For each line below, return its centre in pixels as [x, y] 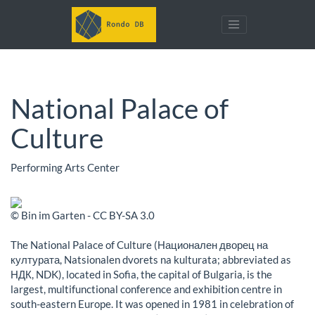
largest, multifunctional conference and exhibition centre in [146, 289]
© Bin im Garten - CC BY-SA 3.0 [83, 215]
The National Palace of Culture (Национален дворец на [139, 245]
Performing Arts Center [65, 167]
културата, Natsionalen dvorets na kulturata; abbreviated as [151, 259]
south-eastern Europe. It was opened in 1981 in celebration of [152, 304]
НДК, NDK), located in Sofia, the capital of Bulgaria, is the [141, 274]
